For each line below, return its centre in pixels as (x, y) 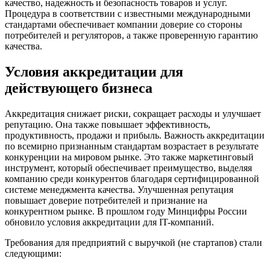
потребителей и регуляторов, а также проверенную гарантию (131, 35)
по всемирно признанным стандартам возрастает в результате (132, 146)
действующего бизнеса (79, 88)
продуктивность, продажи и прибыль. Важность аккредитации (135, 135)
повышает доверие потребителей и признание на (106, 200)
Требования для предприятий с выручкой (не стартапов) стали (133, 242)
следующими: (33, 253)
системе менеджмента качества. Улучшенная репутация (119, 189)
